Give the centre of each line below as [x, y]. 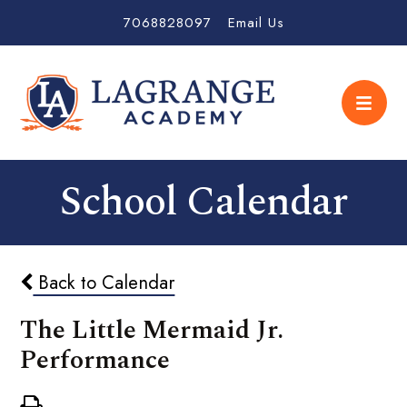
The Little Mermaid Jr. [152, 331]
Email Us [256, 22]
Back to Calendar [104, 283]
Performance [95, 361]
